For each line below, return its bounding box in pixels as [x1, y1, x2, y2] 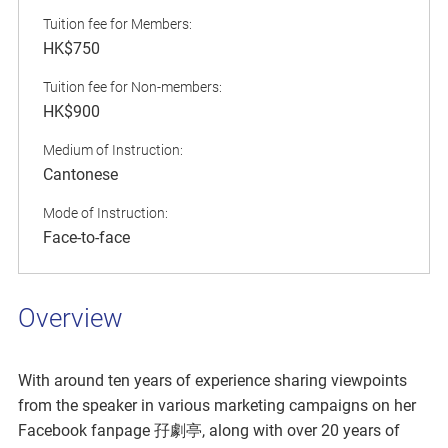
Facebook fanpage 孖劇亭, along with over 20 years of [18, 421, 400, 441]
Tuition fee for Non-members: [43, 79, 222, 96]
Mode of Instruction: [43, 205, 168, 222]
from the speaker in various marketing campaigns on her [18, 396, 416, 416]
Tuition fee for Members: [43, 16, 192, 33]
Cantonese [43, 165, 118, 185]
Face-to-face [43, 228, 130, 248]
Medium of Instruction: [43, 142, 183, 159]
